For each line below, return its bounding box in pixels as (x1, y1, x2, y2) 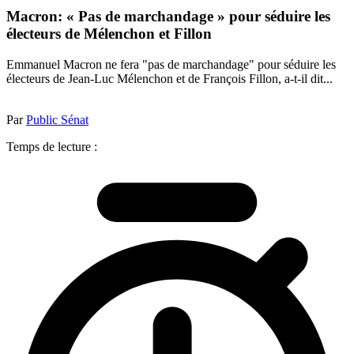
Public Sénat (26, 112, 88, 126)
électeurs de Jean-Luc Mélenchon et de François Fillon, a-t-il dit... (6, 71, 333, 85)
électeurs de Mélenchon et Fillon (6, 25, 212, 43)
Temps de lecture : (6, 139, 97, 153)
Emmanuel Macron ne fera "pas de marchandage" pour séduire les (6, 57, 336, 71)
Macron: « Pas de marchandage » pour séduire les (6, 8, 330, 25)
